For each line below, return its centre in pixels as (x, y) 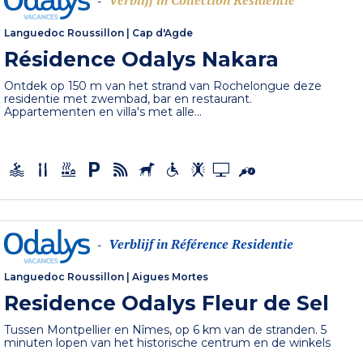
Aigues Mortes (171, 276)
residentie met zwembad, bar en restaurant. (128, 99)
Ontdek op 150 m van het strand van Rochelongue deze (163, 86)
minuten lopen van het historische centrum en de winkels (168, 342)
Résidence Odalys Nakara (142, 60)
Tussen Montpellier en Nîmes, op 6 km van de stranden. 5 (166, 329)
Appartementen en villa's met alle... (103, 112)
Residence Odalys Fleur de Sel (167, 303)
